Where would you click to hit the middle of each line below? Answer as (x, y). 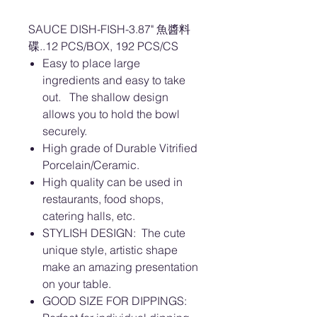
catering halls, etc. (89, 216)
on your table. (77, 284)
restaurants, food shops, (103, 199)
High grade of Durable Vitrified (120, 148)
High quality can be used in (113, 182)
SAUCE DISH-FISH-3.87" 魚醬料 (109, 29)
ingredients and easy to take (114, 80)
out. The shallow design (105, 97)
